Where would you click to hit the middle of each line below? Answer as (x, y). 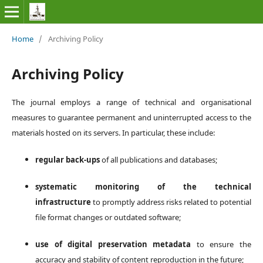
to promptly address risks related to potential (171, 202)
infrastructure (63, 202)
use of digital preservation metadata (113, 244)
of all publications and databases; (158, 159)
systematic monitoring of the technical (143, 186)
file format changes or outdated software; (108, 217)
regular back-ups (67, 159)
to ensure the (221, 244)
